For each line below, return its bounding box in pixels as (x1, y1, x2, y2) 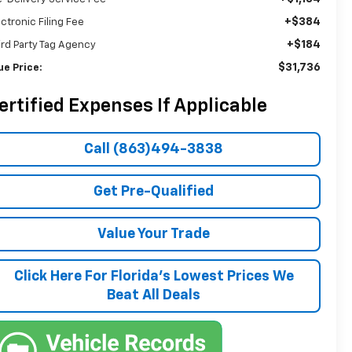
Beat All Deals (107, 288, 200, 302)
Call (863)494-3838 (84, 141, 223, 156)
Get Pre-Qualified (93, 184, 214, 199)
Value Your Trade (97, 226, 210, 241)
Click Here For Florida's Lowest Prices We (13, 269, 294, 284)
